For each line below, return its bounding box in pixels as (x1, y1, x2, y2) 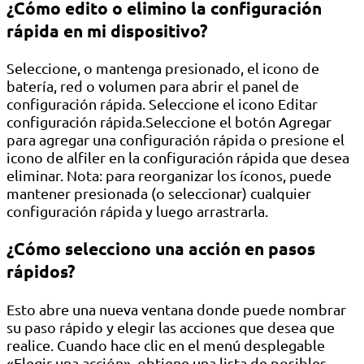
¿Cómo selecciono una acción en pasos (6, 237, 315, 260)
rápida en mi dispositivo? (6, 19, 208, 42)
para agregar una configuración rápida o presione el (6, 131, 344, 149)
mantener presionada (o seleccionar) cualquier (6, 184, 311, 202)
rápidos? (6, 260, 76, 283)
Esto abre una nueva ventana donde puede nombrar (6, 300, 346, 318)
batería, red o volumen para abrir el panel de (6, 77, 299, 95)
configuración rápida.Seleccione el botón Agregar (6, 113, 331, 131)
